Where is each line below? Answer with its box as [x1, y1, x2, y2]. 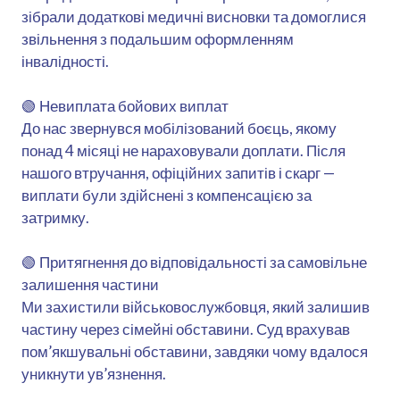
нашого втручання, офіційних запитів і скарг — [21, 162, 335, 182]
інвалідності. [21, 51, 109, 71]
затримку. [21, 207, 89, 227]
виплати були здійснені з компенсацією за [21, 185, 312, 204]
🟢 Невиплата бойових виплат [21, 96, 229, 115]
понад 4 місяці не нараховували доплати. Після [21, 140, 346, 160]
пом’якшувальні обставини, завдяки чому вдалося [21, 341, 368, 361]
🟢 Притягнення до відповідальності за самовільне [21, 252, 367, 271]
